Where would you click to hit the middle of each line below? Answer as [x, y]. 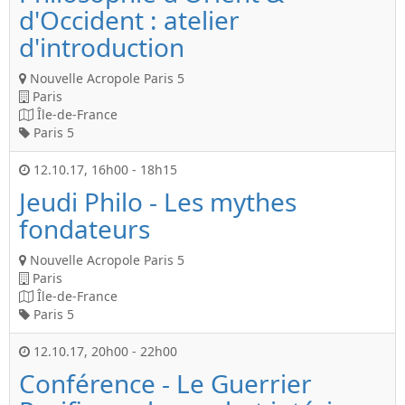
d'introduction [102, 47]
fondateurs [85, 229]
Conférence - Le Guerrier [165, 383]
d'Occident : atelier [129, 20]
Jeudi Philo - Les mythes [158, 202]
